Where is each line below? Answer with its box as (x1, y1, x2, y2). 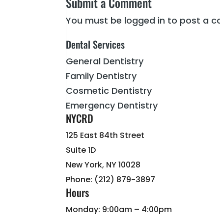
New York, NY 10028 (66, 159, 141, 170)
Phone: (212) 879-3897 (66, 174, 156, 185)
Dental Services (66, 37, 125, 52)
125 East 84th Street (66, 130, 145, 141)
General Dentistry (66, 55, 144, 67)
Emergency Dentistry (66, 99, 158, 111)
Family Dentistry (66, 70, 137, 82)
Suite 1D (66, 144, 96, 156)
